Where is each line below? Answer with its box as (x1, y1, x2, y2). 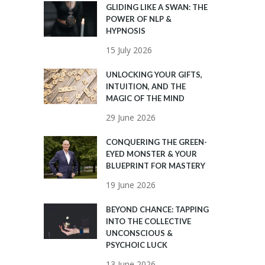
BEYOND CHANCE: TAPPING (106, 205, 209, 215)
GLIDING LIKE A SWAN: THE (106, 2, 208, 12)
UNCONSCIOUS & (106, 228, 173, 238)
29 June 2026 (106, 112, 156, 124)
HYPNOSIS (106, 26, 146, 36)
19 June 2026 (106, 179, 156, 191)
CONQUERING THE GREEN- (106, 137, 207, 147)
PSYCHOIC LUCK (106, 240, 167, 250)
